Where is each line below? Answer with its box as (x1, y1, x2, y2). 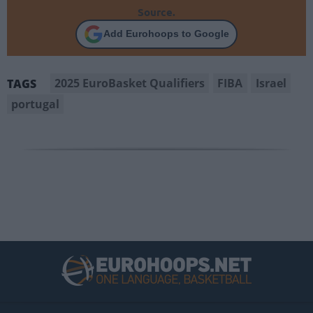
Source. (138, 4, 175, 19)
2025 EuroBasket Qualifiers (54, 75, 205, 91)
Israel (255, 75, 286, 91)
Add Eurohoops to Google (103, 28, 229, 39)
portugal (11, 96, 60, 112)
